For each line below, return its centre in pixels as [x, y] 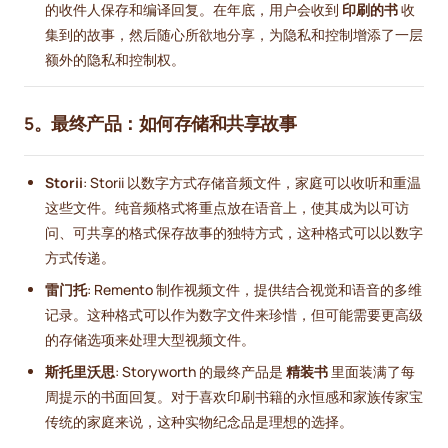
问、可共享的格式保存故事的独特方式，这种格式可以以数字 [234, 233]
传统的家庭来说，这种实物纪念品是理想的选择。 [199, 422]
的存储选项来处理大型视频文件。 [150, 340]
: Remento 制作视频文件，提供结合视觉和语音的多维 [254, 290]
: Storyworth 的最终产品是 [200, 372]
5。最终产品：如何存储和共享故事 [160, 123]
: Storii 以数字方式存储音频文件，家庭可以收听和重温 [252, 183]
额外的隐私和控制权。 [115, 60]
